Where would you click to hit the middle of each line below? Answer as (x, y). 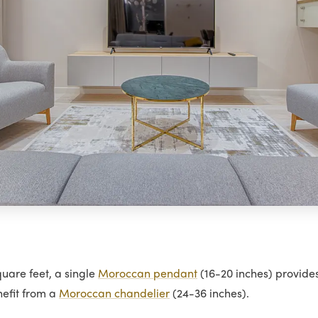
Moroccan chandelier (114, 294)
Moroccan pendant (148, 274)
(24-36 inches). (209, 294)
